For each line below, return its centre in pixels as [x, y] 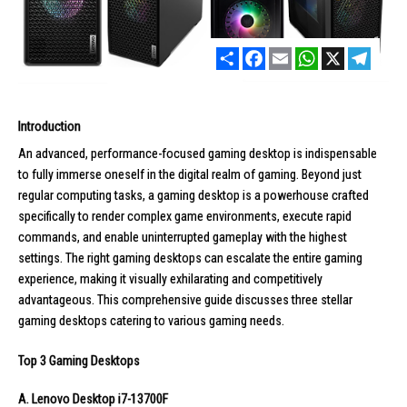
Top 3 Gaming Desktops [79, 360]
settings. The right [65, 258]
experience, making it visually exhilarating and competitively [170, 278]
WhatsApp [345, 54]
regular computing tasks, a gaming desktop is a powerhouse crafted [194, 195]
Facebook [291, 54]
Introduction [50, 126]
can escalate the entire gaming [282, 258]
